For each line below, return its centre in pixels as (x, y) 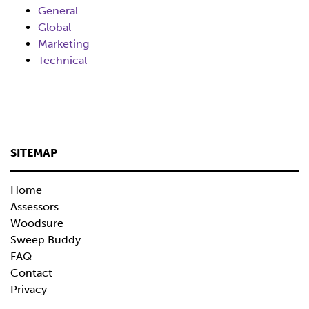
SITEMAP (34, 153)
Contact (31, 273)
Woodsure (37, 223)
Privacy (29, 289)
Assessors (34, 207)
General (58, 11)
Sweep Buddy (46, 240)
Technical (62, 60)
